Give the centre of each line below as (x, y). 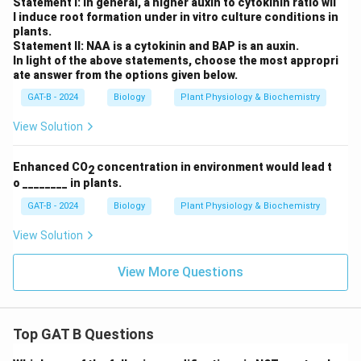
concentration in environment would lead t (213, 167)
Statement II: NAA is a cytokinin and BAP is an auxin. (156, 46)
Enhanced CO (50, 167)
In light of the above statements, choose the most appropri (176, 60)
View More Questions (180, 272)
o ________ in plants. (67, 183)
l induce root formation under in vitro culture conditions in (176, 17)
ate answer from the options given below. (125, 75)
